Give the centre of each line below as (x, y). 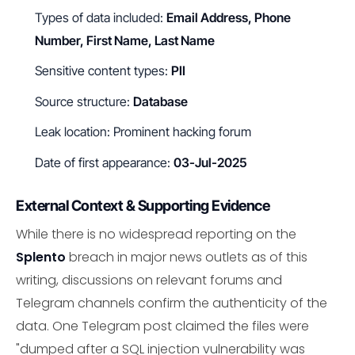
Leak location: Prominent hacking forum (143, 132)
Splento (41, 257)
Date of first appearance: (104, 162)
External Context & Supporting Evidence (143, 205)
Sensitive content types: (103, 71)
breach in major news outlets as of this (187, 257)
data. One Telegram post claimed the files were (162, 326)
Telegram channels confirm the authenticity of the (172, 303)
